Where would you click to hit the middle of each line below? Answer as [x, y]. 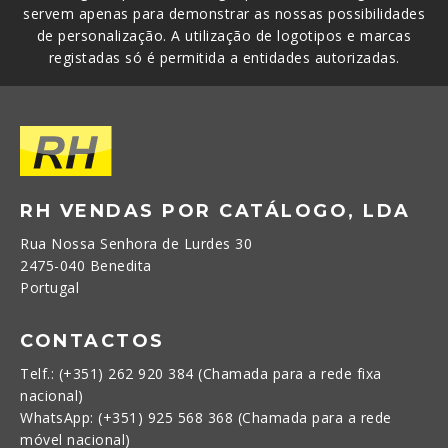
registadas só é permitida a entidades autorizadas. [224, 57]
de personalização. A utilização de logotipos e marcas [224, 35]
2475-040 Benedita [86, 265]
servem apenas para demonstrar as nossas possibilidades [224, 13]
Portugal [49, 287]
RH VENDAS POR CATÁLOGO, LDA [215, 210]
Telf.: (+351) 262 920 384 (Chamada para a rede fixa [201, 373]
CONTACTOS [92, 340]
